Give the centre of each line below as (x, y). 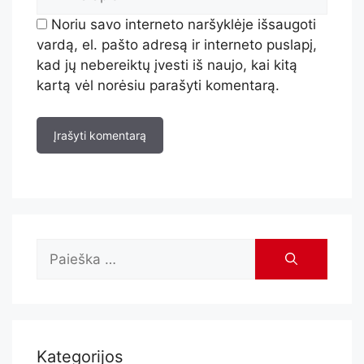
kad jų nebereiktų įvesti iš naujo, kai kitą (167, 65)
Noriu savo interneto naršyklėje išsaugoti (184, 25)
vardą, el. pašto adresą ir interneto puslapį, (177, 45)
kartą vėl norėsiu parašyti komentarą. (158, 86)
